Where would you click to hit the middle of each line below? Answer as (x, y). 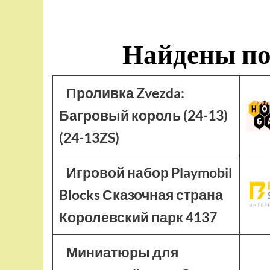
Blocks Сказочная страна (141, 195)
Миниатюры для (122, 252)
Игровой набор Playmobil (149, 172)
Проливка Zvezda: (125, 93)
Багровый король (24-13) (143, 115)
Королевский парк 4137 (138, 217)
